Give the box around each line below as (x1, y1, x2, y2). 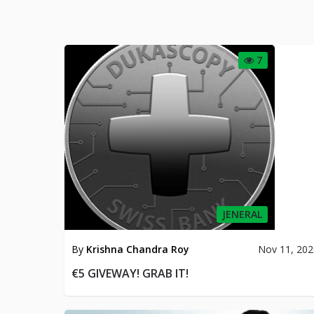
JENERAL (222, 207, 262, 221)
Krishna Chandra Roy (86, 243, 189, 256)
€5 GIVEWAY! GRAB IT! (71, 266, 189, 281)
